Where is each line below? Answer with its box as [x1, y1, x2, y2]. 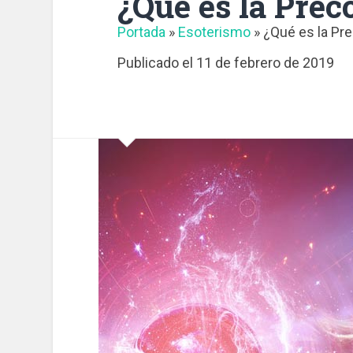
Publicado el [117, 54, 196, 71]
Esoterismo [177, 23, 251, 40]
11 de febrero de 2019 [195, 54, 334, 71]
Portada [117, 23, 165, 40]
